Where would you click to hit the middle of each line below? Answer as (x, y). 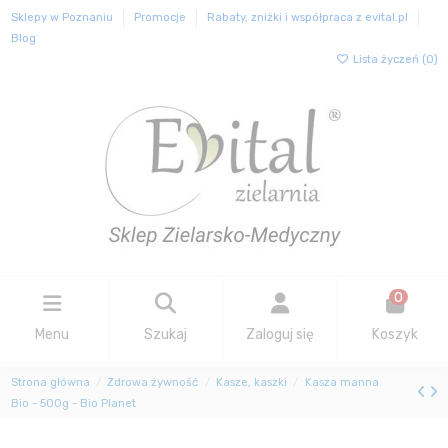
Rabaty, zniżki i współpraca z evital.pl (308, 18)
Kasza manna (341, 382)
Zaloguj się (280, 335)
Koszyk (395, 335)
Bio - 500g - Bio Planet (73, 403)
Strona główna (50, 382)
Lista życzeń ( (387, 60)
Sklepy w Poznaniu (63, 18)
